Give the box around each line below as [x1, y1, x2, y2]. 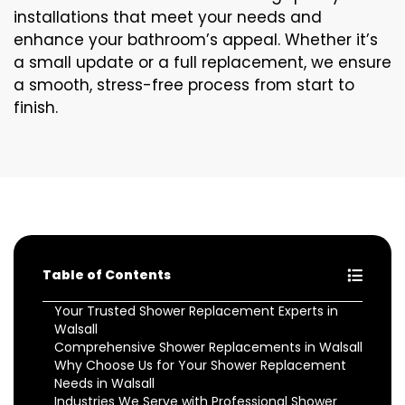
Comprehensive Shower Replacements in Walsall [54, 338, 363, 357]
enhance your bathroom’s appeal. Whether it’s [14, 29, 378, 52]
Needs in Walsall [54, 374, 155, 393]
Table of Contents [42, 266, 171, 285]
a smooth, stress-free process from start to [14, 74, 354, 97]
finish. [14, 97, 58, 119]
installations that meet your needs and [14, 6, 322, 29]
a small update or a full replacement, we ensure [14, 52, 391, 74]
